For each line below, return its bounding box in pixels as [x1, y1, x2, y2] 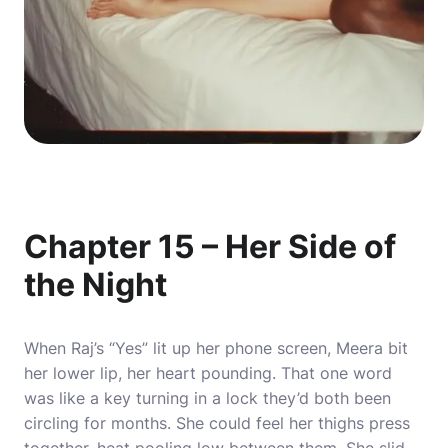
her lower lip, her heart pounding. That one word [24, 363, 392, 383]
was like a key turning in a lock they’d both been [24, 388, 391, 408]
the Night [24, 265, 174, 304]
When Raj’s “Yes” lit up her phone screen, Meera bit [24, 338, 408, 358]
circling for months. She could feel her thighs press [24, 413, 410, 433]
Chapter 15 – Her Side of [24, 227, 396, 266]
